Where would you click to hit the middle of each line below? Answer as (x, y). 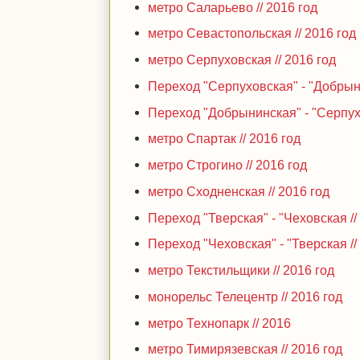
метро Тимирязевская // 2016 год (245, 349)
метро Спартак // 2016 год (225, 139)
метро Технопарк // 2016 (220, 323)
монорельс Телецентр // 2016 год (245, 296)
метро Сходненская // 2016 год (239, 191)
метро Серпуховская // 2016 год (242, 59)
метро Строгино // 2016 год (228, 165)
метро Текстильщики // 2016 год (241, 270)
